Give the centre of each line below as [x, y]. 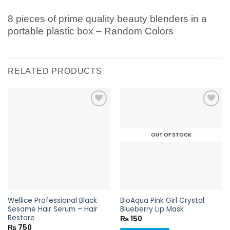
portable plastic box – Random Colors [91, 31]
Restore [21, 218]
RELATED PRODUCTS [55, 71]
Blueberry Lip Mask [152, 209]
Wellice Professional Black [52, 201]
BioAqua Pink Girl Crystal [162, 201]
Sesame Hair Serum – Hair [52, 209]
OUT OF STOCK [171, 135]
